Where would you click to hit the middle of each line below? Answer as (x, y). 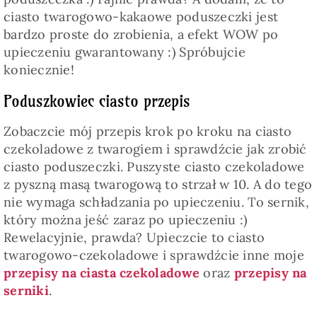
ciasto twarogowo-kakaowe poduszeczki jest (141, 17)
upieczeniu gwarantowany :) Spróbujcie (124, 52)
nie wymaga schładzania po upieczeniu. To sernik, (156, 202)
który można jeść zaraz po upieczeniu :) (125, 220)
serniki (26, 291)
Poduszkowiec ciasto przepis (97, 102)
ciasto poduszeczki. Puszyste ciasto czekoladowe (154, 167)
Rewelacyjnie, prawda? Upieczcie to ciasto (134, 238)
